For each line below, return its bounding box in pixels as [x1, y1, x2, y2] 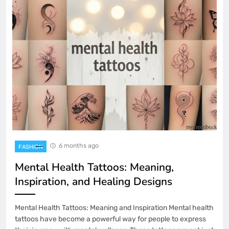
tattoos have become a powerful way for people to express [15, 215, 206, 224]
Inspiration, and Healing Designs [15, 174, 172, 189]
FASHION [18, 144, 43, 151]
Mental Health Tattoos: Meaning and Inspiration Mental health [15, 203, 214, 213]
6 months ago [59, 142, 99, 150]
